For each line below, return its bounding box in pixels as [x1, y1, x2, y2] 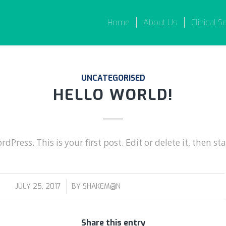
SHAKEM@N [82, 182, 121, 192]
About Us [143, 17, 178, 28]
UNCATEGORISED [81, 73, 145, 83]
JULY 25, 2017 [15, 182, 61, 192]
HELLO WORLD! [52, 85, 174, 105]
